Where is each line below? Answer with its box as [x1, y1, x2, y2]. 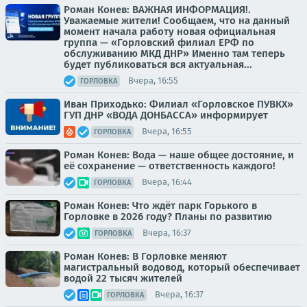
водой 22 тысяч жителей [64, 271, 182, 284]
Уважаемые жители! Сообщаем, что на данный [64, 14, 290, 27]
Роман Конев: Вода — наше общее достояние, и [64, 148, 294, 161]
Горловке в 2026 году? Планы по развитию [64, 210, 272, 223]
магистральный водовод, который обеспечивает [64, 260, 300, 273]
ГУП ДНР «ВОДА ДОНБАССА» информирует [64, 108, 268, 121]
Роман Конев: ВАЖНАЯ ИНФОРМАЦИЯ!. [64, 3, 251, 16]
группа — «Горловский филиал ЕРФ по [64, 36, 254, 49]
